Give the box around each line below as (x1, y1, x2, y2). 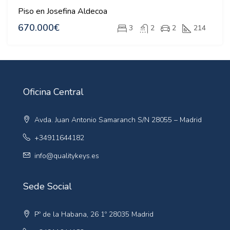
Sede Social (23, 180, 72, 193)
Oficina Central (23, 86, 84, 99)
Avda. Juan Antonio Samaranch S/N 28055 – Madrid (32, 115, 202, 125)
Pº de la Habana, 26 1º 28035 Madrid (32, 209, 154, 220)
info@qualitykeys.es (34, 151, 99, 161)
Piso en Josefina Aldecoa (18, 6, 107, 17)
